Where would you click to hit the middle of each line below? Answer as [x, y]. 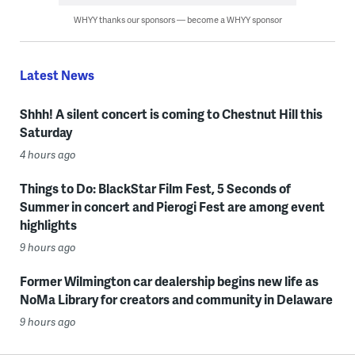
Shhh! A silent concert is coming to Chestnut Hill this [171, 114]
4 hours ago [48, 155]
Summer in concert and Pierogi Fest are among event [172, 207]
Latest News [57, 75]
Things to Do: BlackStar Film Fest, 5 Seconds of [155, 189]
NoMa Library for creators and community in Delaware [176, 300]
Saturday [46, 132]
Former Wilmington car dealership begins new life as [169, 281]
